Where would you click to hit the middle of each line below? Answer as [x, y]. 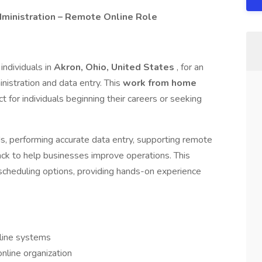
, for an [190, 67]
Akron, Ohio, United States [115, 67]
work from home [160, 83]
